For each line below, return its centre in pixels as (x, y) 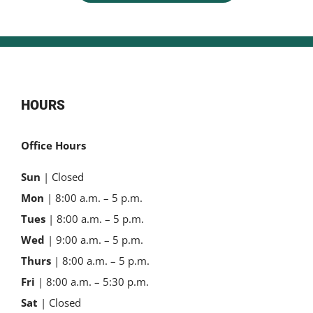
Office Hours (53, 145)
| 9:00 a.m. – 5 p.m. (94, 239)
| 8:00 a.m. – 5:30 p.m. (92, 281)
